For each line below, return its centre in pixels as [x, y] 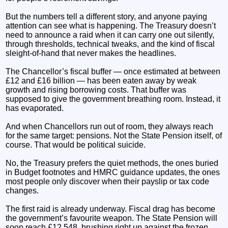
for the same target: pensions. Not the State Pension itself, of [114, 135]
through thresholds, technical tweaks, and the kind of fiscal [110, 44]
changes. [22, 190]
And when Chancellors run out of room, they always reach [110, 126]
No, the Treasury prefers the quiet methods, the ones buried [112, 163]
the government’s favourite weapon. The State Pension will [112, 218]
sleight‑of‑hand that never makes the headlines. [91, 53]
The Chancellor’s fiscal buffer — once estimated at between [113, 71]
